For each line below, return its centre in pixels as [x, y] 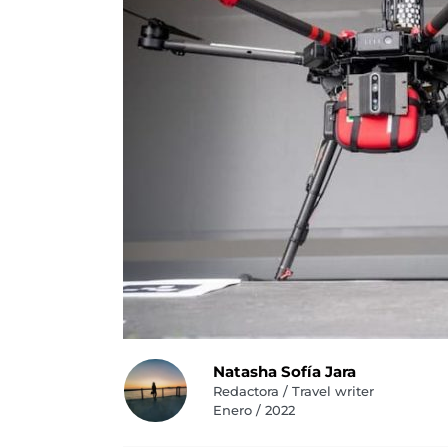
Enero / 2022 [253, 410]
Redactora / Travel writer [293, 391]
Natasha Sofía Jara [284, 371]
